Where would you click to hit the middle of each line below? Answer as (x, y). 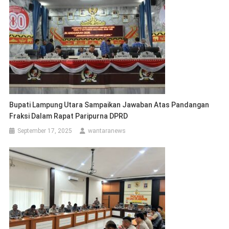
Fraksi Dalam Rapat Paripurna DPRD (69, 116)
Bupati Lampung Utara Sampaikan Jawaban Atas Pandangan (109, 105)
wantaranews (107, 131)
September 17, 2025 (45, 131)
